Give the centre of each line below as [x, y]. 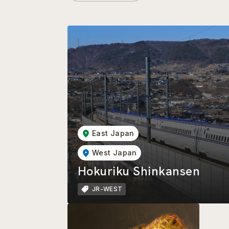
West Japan [114, 153]
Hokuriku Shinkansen [139, 171]
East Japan [113, 133]
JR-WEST [107, 189]
